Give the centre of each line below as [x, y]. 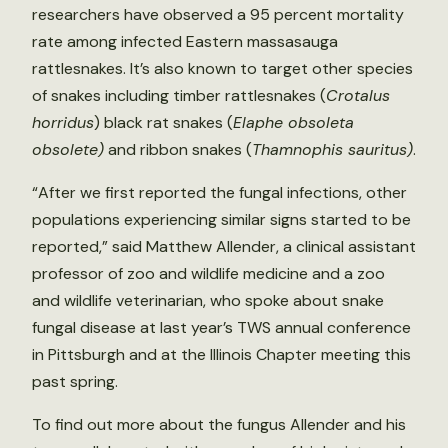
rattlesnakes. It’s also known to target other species [222, 68]
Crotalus [358, 95]
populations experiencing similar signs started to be [221, 219]
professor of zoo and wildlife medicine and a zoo [208, 273]
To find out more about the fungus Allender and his [219, 424]
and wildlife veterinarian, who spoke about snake [208, 300]
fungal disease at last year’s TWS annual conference [221, 327]
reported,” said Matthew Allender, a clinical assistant [224, 246]
